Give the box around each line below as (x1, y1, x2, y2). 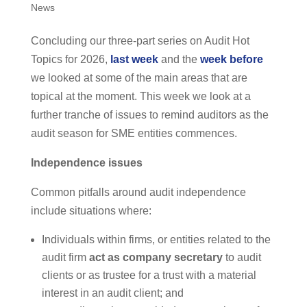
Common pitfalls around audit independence (30, 186, 246, 199)
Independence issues (30, 157, 143, 169)
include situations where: (30, 205, 151, 217)
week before (199, 53, 263, 66)
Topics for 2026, (30, 53, 110, 66)
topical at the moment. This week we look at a (30, 90, 251, 103)
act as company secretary (88, 251, 223, 264)
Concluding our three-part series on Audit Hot (30, 35, 249, 47)
